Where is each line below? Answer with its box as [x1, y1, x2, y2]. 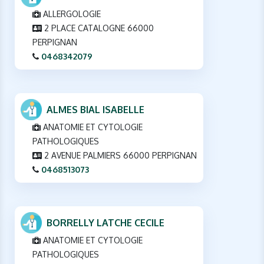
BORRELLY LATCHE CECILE [47, 216, 164, 229]
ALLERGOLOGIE [41, 8, 101, 19]
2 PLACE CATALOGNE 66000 [42, 22, 154, 33]
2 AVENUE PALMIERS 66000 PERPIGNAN [42, 150, 197, 160]
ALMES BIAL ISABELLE [47, 103, 144, 115]
